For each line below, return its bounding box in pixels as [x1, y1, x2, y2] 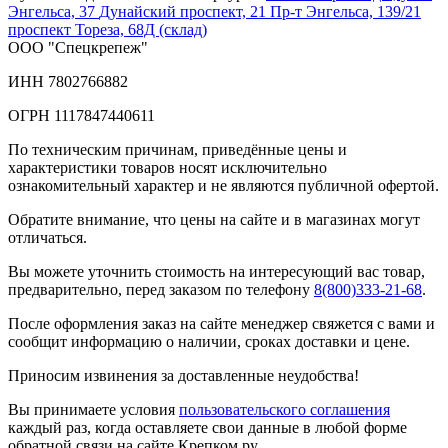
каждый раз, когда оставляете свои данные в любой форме [8, 418, 407, 436]
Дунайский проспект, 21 [99, 2, 270, 20]
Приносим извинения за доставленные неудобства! [8, 366, 359, 384]
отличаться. [8, 228, 87, 246]
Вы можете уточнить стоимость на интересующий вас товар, [8, 262, 425, 280]
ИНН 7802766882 [8, 72, 128, 90]
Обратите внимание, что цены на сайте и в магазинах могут [8, 210, 420, 228]
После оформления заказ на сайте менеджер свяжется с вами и [8, 314, 435, 332]
